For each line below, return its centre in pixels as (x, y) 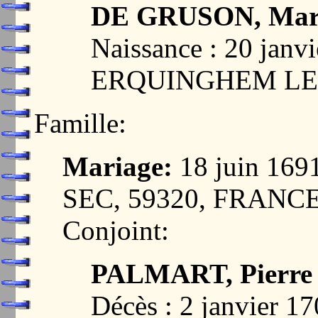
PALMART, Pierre (202, 273)
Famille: (80, 123)
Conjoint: (116, 230)
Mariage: (117, 166)
